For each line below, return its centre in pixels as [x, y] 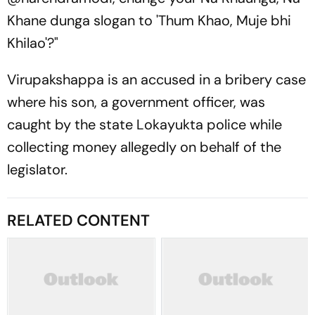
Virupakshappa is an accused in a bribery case [156, 79]
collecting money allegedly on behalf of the [144, 147]
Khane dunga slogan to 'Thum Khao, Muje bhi [149, 20]
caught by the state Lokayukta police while [144, 124]
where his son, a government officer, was [136, 102]
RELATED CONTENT [78, 220]
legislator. [37, 169]
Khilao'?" [33, 43]
